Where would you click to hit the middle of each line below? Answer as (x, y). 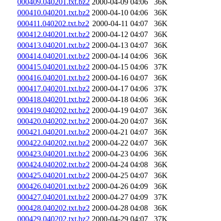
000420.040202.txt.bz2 (54, 121)
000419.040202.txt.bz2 (54, 110)
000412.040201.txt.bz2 (54, 34)
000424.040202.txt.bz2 (54, 164)
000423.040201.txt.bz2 (54, 153)
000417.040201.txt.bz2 (54, 88)
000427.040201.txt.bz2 (54, 197)
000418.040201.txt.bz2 (54, 99)
